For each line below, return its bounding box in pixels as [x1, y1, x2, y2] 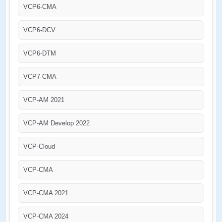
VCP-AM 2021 [23, 96, 64, 104]
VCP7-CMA [23, 72, 56, 80]
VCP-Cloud [23, 142, 55, 150]
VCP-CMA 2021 [23, 189, 68, 197]
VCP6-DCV [23, 26, 55, 34]
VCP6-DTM [23, 49, 56, 57]
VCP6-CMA [23, 2, 56, 10]
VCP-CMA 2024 [23, 212, 68, 220]
